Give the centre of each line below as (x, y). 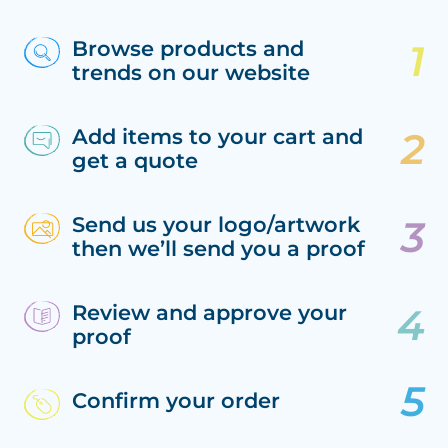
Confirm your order (175, 401)
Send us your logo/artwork (215, 225)
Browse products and (187, 49)
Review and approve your (209, 313)
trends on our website (190, 73)
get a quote (134, 161)
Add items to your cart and (217, 137)
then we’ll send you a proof (218, 249)
